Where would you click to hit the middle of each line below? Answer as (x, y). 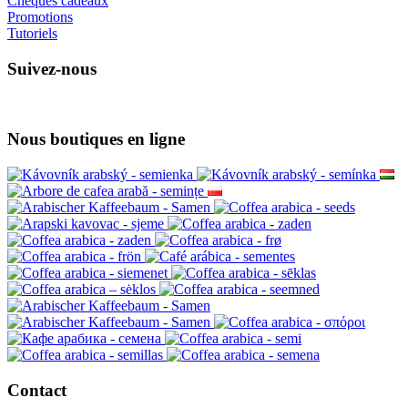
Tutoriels (32, 33)
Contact (37, 390)
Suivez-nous (52, 68)
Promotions (40, 17)
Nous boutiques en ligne (96, 139)
